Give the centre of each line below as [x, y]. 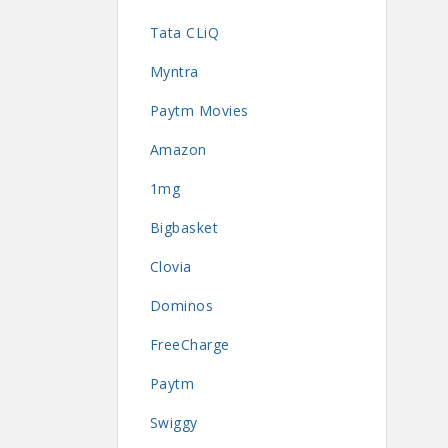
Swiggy [173, 422]
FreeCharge [189, 344]
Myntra [174, 71]
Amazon [178, 149]
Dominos [181, 305]
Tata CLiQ [184, 32]
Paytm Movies [199, 110]
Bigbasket [184, 227]
